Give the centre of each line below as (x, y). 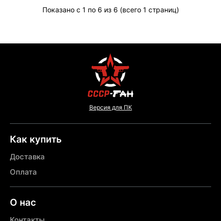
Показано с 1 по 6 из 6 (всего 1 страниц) (110, 10)
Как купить (36, 140)
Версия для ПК (110, 108)
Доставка (27, 157)
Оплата (23, 172)
